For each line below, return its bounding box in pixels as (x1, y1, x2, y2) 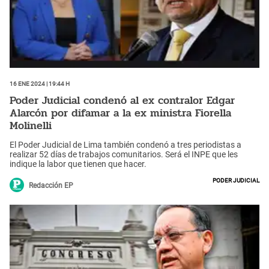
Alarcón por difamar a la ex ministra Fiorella (10, 104, 231, 121)
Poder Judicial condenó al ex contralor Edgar (10, 92, 235, 109)
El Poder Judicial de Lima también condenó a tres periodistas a (10, 139, 241, 150)
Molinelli (10, 117, 52, 134)
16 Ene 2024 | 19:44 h (10, 78, 70, 88)
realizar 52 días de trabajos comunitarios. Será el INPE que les (10, 149, 238, 159)
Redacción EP (29, 181, 73, 190)
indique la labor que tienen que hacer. (10, 159, 147, 169)
